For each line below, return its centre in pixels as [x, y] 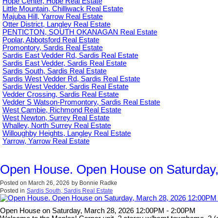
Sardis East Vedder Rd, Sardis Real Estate [70, 55]
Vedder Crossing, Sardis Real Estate [61, 94]
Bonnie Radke [98, 183]
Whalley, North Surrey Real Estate [57, 125]
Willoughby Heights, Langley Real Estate [67, 133]
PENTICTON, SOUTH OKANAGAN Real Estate [80, 32]
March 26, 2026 [49, 183]
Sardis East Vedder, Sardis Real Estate [64, 63]
